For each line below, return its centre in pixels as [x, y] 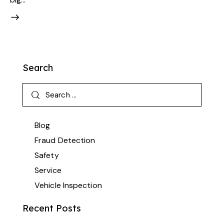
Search [38, 68]
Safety [47, 155]
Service [48, 170]
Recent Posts [52, 208]
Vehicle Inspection [68, 185]
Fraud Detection [65, 140]
